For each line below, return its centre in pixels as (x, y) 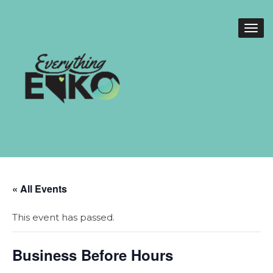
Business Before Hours (93, 255)
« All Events (40, 189)
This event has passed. (63, 217)
